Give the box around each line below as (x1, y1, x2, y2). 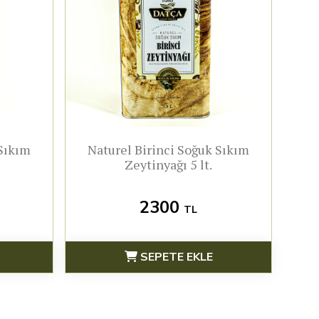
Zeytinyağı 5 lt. (125, 156, 212, 174)
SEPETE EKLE (137, 249, 213, 266)
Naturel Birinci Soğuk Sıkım (88, 141, 249, 159)
